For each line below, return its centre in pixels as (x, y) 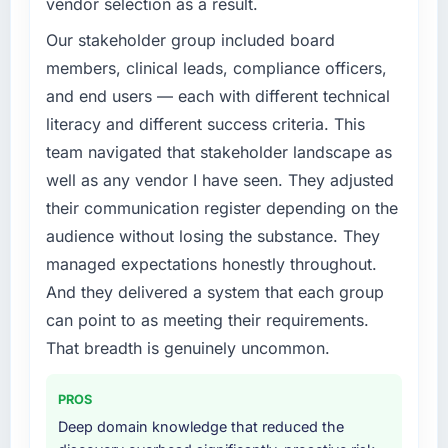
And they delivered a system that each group (214, 292)
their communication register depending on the (221, 208)
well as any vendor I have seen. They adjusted (219, 180)
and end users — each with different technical (217, 96)
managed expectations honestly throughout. (211, 264)
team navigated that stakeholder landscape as (218, 152)
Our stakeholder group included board (190, 40)
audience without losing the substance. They (212, 236)
